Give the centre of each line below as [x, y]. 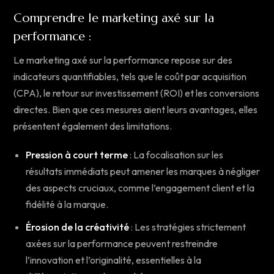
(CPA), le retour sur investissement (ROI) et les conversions [136, 93]
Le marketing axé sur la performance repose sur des [123, 60]
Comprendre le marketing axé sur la [114, 18]
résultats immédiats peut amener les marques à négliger [143, 172]
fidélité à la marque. [67, 205]
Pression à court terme [77, 155]
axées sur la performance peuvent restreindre [122, 244]
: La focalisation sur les [176, 155]
